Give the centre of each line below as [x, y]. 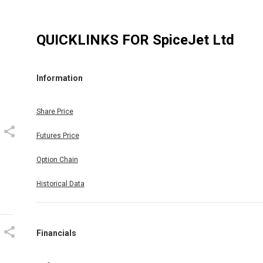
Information [59, 78]
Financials [56, 233]
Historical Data [60, 183]
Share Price [55, 111]
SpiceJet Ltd [193, 40]
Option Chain [57, 159]
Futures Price [58, 135]
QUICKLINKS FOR [94, 40]
